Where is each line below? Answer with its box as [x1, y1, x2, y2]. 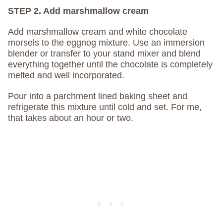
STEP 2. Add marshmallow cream [8, 6, 149, 16]
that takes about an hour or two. [8, 113, 133, 123]
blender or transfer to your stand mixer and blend [8, 49, 201, 59]
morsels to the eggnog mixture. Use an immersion [8, 38, 205, 48]
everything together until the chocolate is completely [8, 59, 213, 70]
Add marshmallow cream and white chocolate [8, 27, 187, 37]
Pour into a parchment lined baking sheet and [8, 91, 187, 102]
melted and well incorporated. [8, 70, 124, 81]
